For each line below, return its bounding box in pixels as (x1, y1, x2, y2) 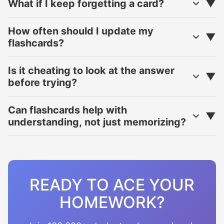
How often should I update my (8, 25, 153, 37)
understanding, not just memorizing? (8, 116, 186, 128)
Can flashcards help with (8, 104, 127, 116)
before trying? (8, 76, 77, 88)
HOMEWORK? (59, 192, 165, 212)
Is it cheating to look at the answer (8, 64, 174, 76)
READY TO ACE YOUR (29, 175, 194, 194)
